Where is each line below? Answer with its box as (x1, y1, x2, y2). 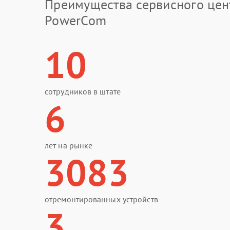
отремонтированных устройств (45, 194, 158, 204)
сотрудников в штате (45, 86, 121, 97)
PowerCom (45, 12, 107, 29)
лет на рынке (45, 140, 93, 150)
